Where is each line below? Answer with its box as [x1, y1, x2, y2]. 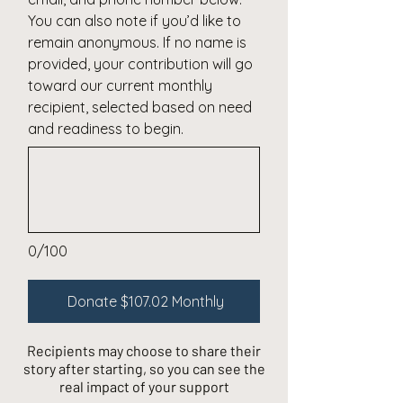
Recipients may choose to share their [27, 341, 261, 359]
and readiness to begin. [28, 119, 184, 138]
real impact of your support [58, 377, 229, 395]
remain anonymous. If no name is [28, 32, 246, 51]
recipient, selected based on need [28, 97, 252, 116]
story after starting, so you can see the [22, 359, 265, 377]
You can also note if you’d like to [28, 11, 241, 30]
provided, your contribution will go [28, 54, 253, 73]
